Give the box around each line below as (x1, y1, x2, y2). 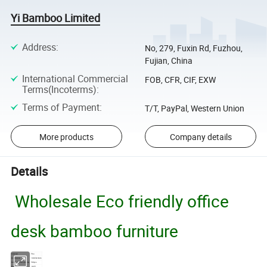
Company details (169, 131, 232, 142)
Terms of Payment (21, 100, 100, 114)
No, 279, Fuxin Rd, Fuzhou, (144, 42, 243, 54)
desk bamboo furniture (11, 219, 179, 242)
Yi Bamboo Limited (11, 10, 101, 25)
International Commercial (21, 72, 128, 86)
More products (39, 131, 94, 142)
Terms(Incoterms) (21, 83, 97, 97)
